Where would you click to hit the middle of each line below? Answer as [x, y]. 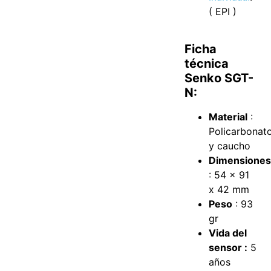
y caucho [230, 145]
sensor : [228, 247]
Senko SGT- [219, 78]
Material [228, 116]
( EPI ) [223, 11]
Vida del [228, 233]
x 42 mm [229, 189]
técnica [207, 63]
